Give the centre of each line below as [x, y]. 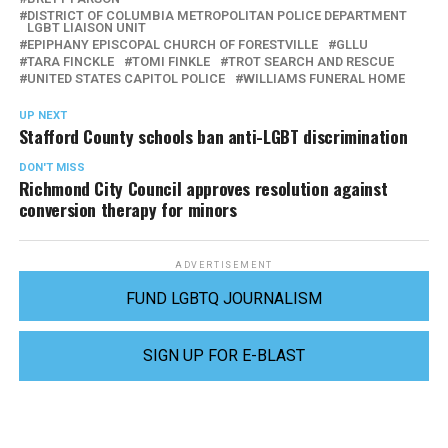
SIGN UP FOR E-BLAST [223, 356]
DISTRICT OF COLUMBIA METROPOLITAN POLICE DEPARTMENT [216, 16]
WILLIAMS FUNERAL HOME [323, 79]
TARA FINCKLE [70, 62]
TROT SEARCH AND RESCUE [310, 62]
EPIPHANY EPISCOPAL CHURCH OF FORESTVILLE [172, 45]
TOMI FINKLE [170, 62]
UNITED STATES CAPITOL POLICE [125, 79]
